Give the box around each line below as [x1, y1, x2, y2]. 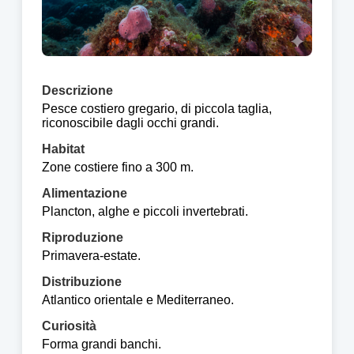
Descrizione [42, 84, 113, 98]
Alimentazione [42, 186, 127, 201]
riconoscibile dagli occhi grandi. [42, 116, 219, 130]
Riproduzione [42, 231, 123, 245]
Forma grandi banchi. [42, 337, 161, 352]
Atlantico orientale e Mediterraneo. [42, 293, 234, 307]
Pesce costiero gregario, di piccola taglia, [42, 102, 272, 116]
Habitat [42, 142, 85, 156]
